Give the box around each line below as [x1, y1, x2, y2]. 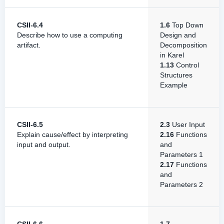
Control [174, 61, 199, 69]
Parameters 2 [160, 180, 203, 188]
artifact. [17, 41, 40, 49]
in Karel [160, 51, 184, 59]
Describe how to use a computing [17, 31, 122, 39]
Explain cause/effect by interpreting [17, 130, 128, 138]
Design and [160, 31, 196, 39]
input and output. [17, 140, 70, 148]
